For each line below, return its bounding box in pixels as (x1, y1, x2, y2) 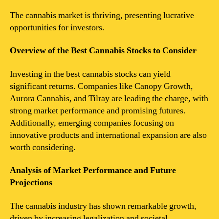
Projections (10, 177, 52, 188)
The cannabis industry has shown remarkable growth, (10, 200, 197, 212)
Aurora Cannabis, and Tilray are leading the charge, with (10, 92, 208, 104)
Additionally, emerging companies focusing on (10, 117, 174, 129)
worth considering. (10, 141, 76, 153)
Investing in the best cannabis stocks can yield (10, 68, 171, 80)
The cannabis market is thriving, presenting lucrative (10, 9, 194, 21)
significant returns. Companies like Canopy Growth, (10, 80, 193, 92)
